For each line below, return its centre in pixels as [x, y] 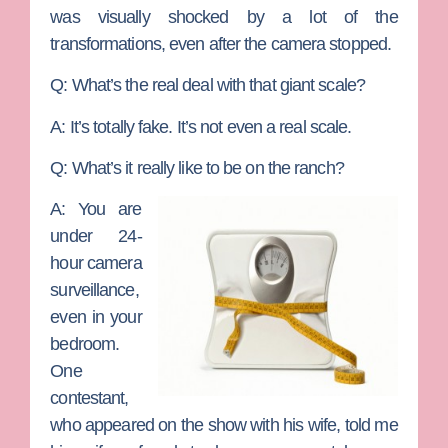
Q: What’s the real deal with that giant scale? [207, 85]
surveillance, [94, 290]
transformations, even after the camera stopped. [221, 43]
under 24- [96, 236]
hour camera [96, 263]
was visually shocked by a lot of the [224, 16]
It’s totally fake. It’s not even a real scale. [210, 126]
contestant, [89, 398]
